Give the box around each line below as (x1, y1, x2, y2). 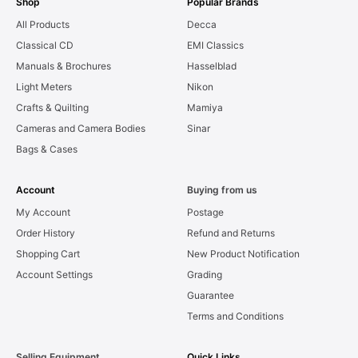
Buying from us (187, 183, 257, 196)
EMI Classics (187, 38, 244, 51)
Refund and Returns (187, 226, 275, 239)
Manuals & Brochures (16, 59, 111, 72)
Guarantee (187, 288, 234, 301)
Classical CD (16, 38, 74, 51)
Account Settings (16, 268, 93, 280)
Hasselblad (187, 59, 237, 72)
